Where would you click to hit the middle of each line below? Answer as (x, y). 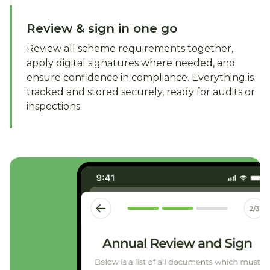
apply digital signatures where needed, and (131, 63)
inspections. (54, 106)
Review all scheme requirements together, (130, 48)
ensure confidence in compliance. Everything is (140, 77)
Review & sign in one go (102, 28)
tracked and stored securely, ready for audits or (141, 92)
